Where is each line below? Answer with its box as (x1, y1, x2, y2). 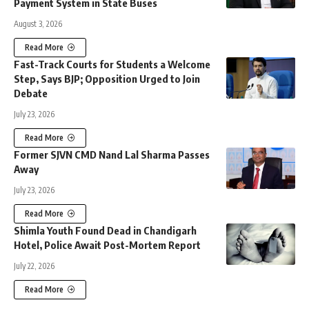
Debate (14, 86, 48, 99)
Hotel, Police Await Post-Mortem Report (14, 238, 201, 251)
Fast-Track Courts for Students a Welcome (14, 57, 210, 70)
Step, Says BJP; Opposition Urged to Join (14, 72, 200, 85)
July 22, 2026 (14, 260, 54, 271)
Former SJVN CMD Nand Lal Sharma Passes (14, 148, 210, 161)
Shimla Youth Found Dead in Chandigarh (14, 223, 197, 237)
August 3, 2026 (14, 18, 62, 29)
